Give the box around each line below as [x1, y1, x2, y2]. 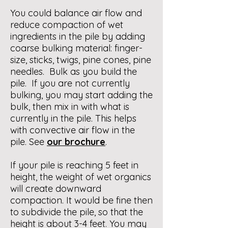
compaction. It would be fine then [10, 194, 153, 206]
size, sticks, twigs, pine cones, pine [10, 54, 151, 66]
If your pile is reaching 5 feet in [10, 159, 138, 171]
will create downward [10, 183, 101, 194]
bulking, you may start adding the [10, 89, 153, 101]
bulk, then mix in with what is [10, 101, 129, 112]
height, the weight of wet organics [10, 171, 151, 183]
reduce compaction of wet [10, 19, 123, 31]
